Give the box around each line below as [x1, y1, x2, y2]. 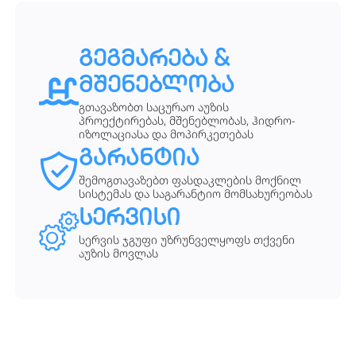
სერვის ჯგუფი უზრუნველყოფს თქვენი [79, 232, 295, 248]
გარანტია [79, 149, 199, 172]
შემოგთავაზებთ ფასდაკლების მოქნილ [79, 172, 301, 188]
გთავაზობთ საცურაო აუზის [79, 99, 229, 115]
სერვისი [79, 208, 180, 232]
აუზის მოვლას [79, 246, 158, 261]
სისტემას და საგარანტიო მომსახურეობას [79, 186, 312, 202]
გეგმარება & [79, 49, 229, 73]
